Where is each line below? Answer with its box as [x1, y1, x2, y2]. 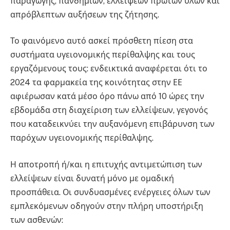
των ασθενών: [10, 215, 63, 225]
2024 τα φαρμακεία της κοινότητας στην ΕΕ [10, 78, 182, 88]
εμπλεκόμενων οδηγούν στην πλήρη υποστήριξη [10, 201, 203, 211]
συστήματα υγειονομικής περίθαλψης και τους [10, 50, 195, 60]
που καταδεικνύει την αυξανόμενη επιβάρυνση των [10, 119, 215, 129]
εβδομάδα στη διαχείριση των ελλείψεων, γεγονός [10, 105, 208, 116]
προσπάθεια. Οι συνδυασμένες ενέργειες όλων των [10, 187, 210, 197]
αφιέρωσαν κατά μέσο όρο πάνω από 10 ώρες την [10, 91, 204, 102]
